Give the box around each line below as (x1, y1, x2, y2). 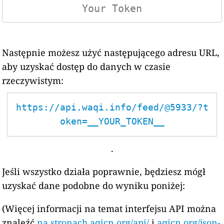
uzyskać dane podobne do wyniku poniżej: (2, 179, 185, 191)
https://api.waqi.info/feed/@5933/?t (15, 102, 208, 112)
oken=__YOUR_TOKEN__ (59, 116, 164, 126)
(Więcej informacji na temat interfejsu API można (2, 202, 216, 214)
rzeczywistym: (2, 74, 64, 86)
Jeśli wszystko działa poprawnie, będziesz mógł (2, 165, 206, 177)
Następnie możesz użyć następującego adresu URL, (2, 46, 220, 58)
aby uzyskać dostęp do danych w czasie (2, 60, 171, 72)
